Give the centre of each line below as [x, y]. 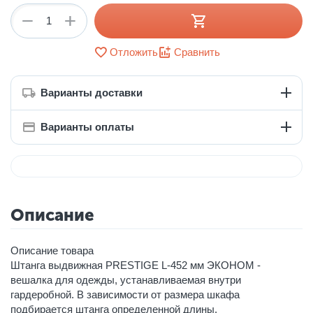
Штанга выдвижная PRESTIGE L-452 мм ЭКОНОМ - [136, 265]
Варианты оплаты [87, 127]
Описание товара [52, 250]
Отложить [133, 52]
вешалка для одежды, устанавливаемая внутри [126, 279]
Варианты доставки [92, 93]
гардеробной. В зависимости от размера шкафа [125, 294]
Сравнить [197, 52]
